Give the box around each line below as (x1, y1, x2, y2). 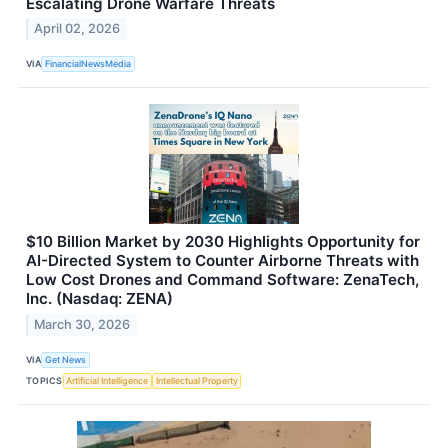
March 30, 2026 (34, 317, 131, 333)
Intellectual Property (155, 374, 238, 386)
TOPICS (26, 374, 63, 386)
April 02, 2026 (34, 21, 121, 37)
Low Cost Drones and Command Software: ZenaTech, (26, 270, 419, 290)
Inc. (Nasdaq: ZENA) (26, 289, 173, 309)
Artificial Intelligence (66, 374, 149, 386)
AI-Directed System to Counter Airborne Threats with (26, 251, 419, 271)
